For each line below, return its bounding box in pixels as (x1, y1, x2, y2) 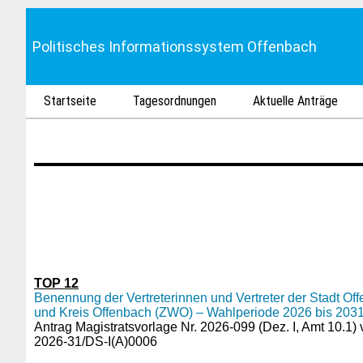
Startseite (44, 93, 97, 109)
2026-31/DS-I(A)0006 (34, 335, 157, 348)
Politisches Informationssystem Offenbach (32, 38, 317, 55)
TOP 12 (34, 276, 79, 290)
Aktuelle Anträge (253, 93, 339, 109)
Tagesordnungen (133, 93, 217, 109)
